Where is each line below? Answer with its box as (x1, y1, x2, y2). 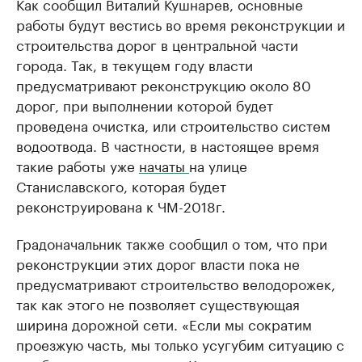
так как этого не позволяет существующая (16, 293, 300, 314)
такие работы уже (16, 154, 139, 176)
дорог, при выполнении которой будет (16, 94, 273, 116)
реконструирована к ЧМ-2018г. (16, 195, 225, 217)
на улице (189, 154, 247, 176)
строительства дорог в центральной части (16, 33, 298, 55)
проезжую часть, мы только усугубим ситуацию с (16, 333, 344, 355)
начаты (139, 154, 189, 176)
